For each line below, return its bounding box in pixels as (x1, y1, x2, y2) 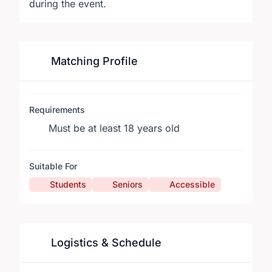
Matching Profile (47, 55, 138, 67)
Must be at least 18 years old (49, 122, 180, 134)
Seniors (112, 179, 143, 189)
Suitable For (29, 161, 77, 171)
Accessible (169, 179, 215, 189)
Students (49, 179, 86, 189)
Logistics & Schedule (47, 236, 161, 249)
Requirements (29, 104, 85, 115)
